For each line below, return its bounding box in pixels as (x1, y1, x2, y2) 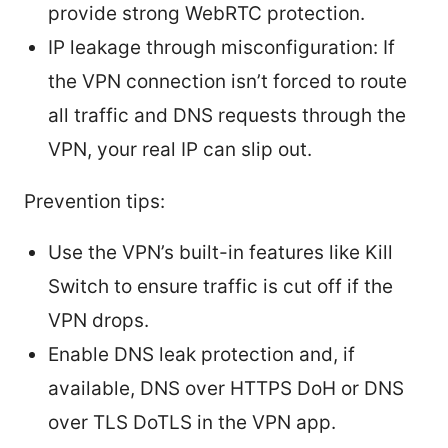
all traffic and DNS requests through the (48, 103, 406, 127)
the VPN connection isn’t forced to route (48, 69, 407, 93)
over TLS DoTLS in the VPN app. (48, 410, 336, 434)
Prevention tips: (24, 189, 165, 213)
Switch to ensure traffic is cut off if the (48, 274, 393, 298)
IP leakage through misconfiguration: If (48, 35, 395, 59)
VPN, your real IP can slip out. (48, 137, 312, 161)
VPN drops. (48, 308, 149, 332)
